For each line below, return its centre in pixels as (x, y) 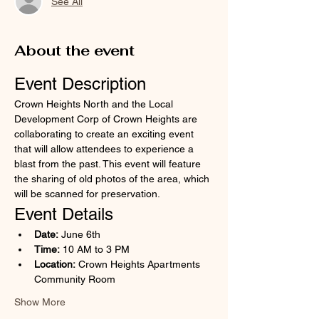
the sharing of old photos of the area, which (113, 179)
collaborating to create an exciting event (105, 134)
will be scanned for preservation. (87, 194)
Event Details (64, 214)
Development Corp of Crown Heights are (107, 119)
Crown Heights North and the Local (95, 104)
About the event (74, 51)
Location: (55, 265)
